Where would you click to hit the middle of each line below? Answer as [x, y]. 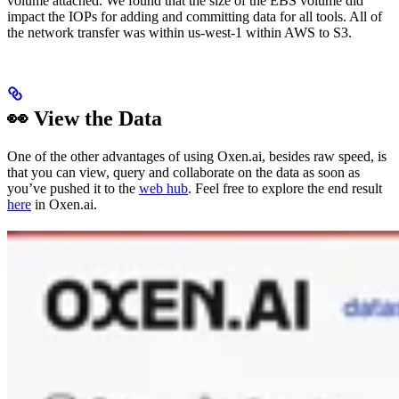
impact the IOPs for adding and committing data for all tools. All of [195, 16]
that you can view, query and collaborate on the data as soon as [183, 172]
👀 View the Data [85, 118]
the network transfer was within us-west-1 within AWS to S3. [179, 32]
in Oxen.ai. [64, 204]
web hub [163, 188]
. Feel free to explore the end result [285, 188]
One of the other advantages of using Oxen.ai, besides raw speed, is [197, 156]
